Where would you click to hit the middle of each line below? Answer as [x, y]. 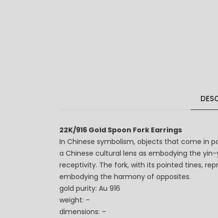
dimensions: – [83, 212]
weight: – [75, 200]
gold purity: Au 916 [90, 189]
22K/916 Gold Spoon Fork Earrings [121, 130]
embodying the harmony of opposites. [125, 177]
